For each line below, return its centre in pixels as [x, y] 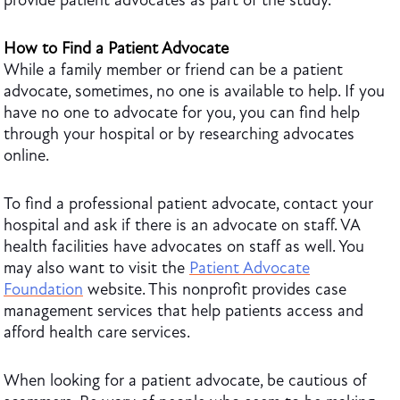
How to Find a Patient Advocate [116, 48]
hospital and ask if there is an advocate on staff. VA [182, 225]
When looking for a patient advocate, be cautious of [185, 380]
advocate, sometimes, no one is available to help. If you [194, 91]
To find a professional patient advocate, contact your [188, 204]
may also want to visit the [96, 268]
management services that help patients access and [183, 311]
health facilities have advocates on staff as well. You [184, 246]
